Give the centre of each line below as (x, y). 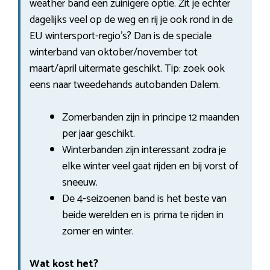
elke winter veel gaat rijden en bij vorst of (150, 166)
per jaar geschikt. (99, 133)
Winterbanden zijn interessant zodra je (144, 150)
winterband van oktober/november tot (114, 52)
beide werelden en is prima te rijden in (143, 215)
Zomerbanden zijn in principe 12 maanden (151, 117)
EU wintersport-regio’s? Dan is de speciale (121, 36)
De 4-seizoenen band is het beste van (144, 199)
